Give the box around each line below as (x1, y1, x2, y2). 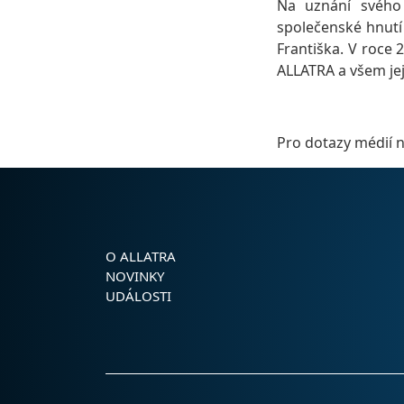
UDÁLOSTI (106, 287, 171, 306)
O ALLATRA (106, 247, 176, 266)
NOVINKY (106, 267, 164, 286)
